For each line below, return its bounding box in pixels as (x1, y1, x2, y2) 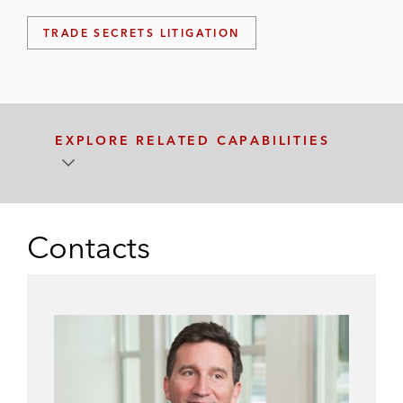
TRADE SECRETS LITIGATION (43, 26, 240, 40)
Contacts (27, 228, 150, 266)
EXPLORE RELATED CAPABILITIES (55, 132, 330, 148)
